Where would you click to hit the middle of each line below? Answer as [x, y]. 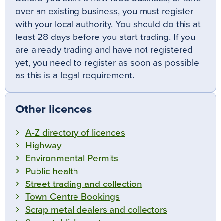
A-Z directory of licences [75, 133]
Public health [52, 171]
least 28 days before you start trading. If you [105, 37]
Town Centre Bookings [73, 197]
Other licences [54, 110]
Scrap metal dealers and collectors [96, 210]
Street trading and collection [84, 184]
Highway [43, 146]
